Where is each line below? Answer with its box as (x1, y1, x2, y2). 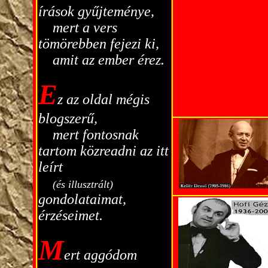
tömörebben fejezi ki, (38, 36, 159, 51)
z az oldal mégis (57, 92, 150, 107)
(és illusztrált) (52, 178, 113, 190)
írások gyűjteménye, (38, 4, 154, 19)
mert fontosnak (48, 127, 139, 142)
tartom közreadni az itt (38, 143, 169, 159)
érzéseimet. (38, 208, 103, 223)
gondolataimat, (38, 191, 126, 207)
